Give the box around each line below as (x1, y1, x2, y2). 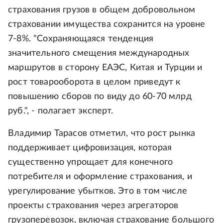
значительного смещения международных (8, 49, 190, 58)
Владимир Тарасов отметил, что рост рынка (8, 129, 196, 138)
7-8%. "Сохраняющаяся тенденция (8, 34, 154, 43)
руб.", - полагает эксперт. (8, 107, 113, 115)
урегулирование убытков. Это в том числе (8, 187, 188, 196)
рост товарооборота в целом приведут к (8, 78, 181, 87)
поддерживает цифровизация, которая (8, 143, 172, 152)
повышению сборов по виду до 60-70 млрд (8, 92, 192, 101)
